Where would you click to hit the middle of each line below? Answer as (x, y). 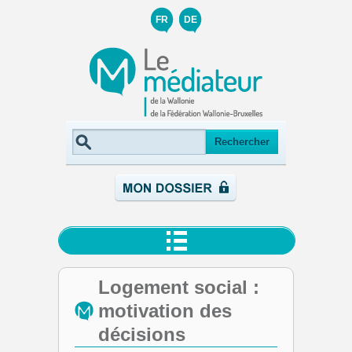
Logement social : (179, 287)
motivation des (165, 311)
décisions (142, 334)
